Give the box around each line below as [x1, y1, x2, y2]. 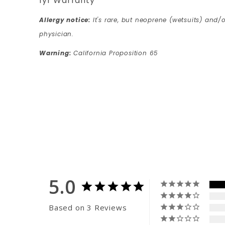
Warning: [39, 49, 71, 58]
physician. [39, 30, 74, 39]
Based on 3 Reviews [49, 202, 127, 213]
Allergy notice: [39, 16, 90, 25]
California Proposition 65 [71, 49, 159, 58]
